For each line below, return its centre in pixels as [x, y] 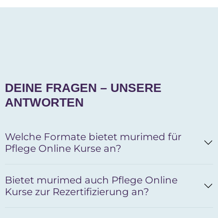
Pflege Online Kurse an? [63, 148]
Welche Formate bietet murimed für [93, 137]
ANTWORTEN [44, 102]
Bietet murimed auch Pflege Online [91, 180]
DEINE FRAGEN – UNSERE [83, 88]
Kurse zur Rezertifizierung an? [77, 192]
